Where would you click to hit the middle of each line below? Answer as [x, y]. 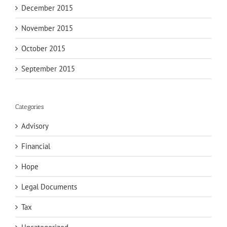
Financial [36, 146]
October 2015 [43, 49]
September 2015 [48, 69]
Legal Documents [49, 186]
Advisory [35, 126]
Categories [29, 107]
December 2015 [47, 8]
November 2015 [47, 28]
